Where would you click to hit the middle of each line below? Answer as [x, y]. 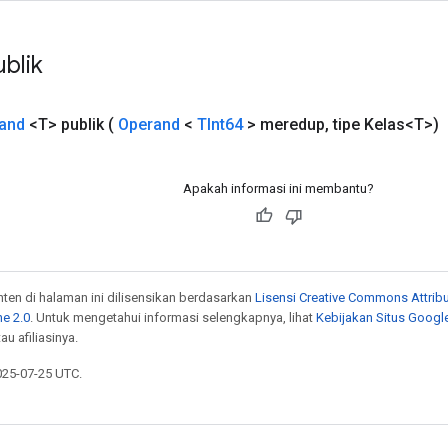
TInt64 [220, 124]
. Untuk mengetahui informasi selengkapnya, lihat [173, 317]
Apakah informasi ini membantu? [278, 188]
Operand [149, 124]
